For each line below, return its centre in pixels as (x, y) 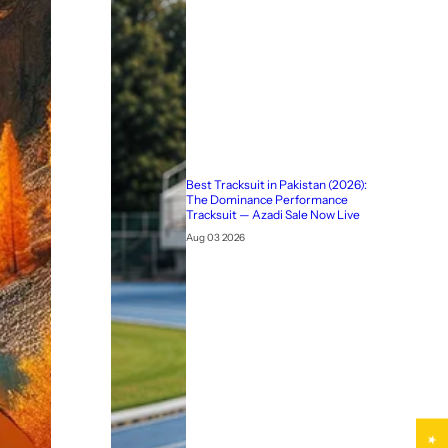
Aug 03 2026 (215, 238)
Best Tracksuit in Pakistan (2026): (276, 185)
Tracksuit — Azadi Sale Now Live (272, 215)
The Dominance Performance (266, 200)
